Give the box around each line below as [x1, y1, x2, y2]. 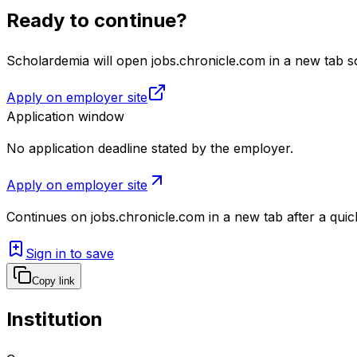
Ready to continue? [6, 8, 187, 32]
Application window [6, 108, 124, 124]
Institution [6, 307, 103, 331]
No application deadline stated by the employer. [6, 139, 293, 156]
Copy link [32, 274, 75, 287]
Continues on [6, 208, 87, 225]
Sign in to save [25, 245, 114, 261]
